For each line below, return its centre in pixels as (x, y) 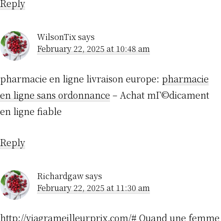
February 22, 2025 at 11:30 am (93, 188)
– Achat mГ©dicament (160, 95)
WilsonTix (56, 37)
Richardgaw (60, 176)
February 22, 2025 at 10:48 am (93, 49)
